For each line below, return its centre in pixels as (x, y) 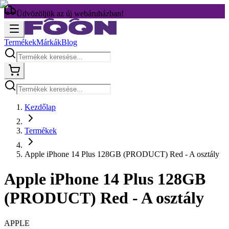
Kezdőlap (40, 107)
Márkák (49, 42)
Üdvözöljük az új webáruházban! (70, 14)
